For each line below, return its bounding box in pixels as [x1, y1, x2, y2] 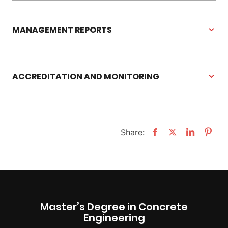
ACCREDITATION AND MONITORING [12, 70, 159, 82]
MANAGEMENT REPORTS [12, 23, 112, 36]
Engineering [83, 210, 145, 225]
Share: [121, 127, 145, 137]
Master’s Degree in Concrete [40, 199, 188, 214]
